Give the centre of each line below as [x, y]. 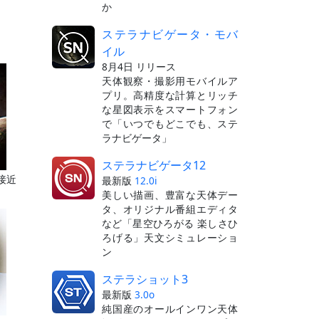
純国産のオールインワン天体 [170, 308]
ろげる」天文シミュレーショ [170, 237]
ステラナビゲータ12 [154, 165]
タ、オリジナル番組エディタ [170, 209]
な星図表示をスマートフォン [170, 109]
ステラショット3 [145, 279]
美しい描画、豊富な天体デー [170, 194]
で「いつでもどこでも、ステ [170, 123]
